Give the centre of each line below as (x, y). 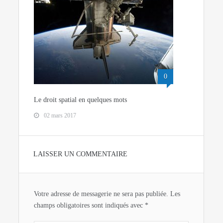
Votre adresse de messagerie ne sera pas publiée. (101, 194)
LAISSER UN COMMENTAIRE (81, 154)
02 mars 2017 (60, 115)
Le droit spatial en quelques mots (81, 100)
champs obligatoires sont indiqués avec (90, 205)
